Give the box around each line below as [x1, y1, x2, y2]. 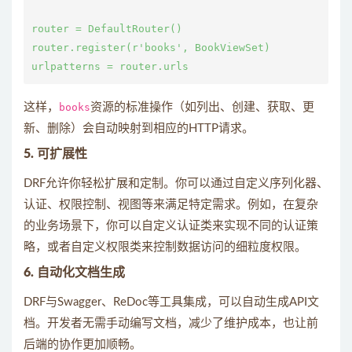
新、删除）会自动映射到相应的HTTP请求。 [24, 123, 254, 134]
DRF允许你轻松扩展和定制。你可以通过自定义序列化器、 [24, 178, 328, 189]
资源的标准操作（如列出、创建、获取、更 [90, 101, 314, 113]
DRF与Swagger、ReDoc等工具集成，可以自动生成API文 [24, 296, 319, 308]
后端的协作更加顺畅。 [24, 339, 141, 350]
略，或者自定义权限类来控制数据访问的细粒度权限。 [24, 241, 306, 253]
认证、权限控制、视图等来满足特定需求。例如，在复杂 [24, 199, 318, 211]
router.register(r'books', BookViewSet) [31, 42, 270, 53]
